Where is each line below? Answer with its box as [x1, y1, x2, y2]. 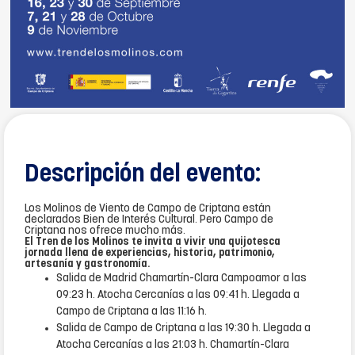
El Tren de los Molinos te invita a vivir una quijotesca [25, 236, 281, 249]
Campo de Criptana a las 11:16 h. [56, 306, 207, 319]
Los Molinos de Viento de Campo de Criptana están [25, 203, 271, 216]
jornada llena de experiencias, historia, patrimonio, [25, 247, 275, 260]
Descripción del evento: [25, 162, 261, 189]
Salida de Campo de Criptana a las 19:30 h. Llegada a [56, 323, 311, 335]
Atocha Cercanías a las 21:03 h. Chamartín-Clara [56, 339, 289, 352]
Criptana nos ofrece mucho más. [25, 225, 185, 238]
